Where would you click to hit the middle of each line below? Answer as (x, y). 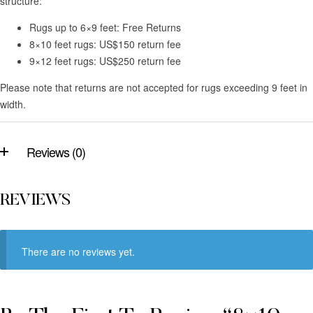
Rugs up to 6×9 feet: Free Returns (105, 28)
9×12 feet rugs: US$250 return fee (105, 61)
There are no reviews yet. (79, 251)
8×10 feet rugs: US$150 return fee (105, 44)
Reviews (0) (56, 152)
